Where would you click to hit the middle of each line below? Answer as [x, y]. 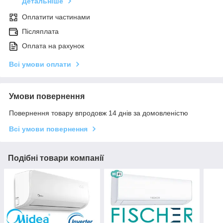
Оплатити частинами [56, 17]
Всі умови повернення [48, 129]
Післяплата [40, 32]
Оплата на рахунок [53, 46]
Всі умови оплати [40, 64]
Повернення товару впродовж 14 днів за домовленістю [99, 113]
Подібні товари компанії [56, 158]
